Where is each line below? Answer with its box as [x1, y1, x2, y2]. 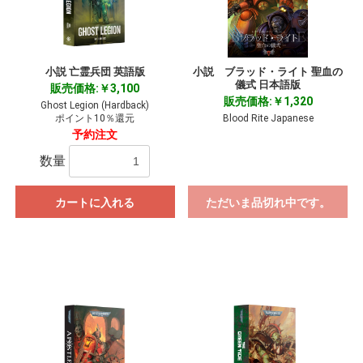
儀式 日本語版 [235, 79, 301, 92]
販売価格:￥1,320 [223, 95, 313, 109]
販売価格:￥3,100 [50, 82, 140, 96]
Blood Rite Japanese [222, 113, 314, 125]
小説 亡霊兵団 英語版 [45, 66, 145, 79]
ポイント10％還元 [55, 113, 135, 125]
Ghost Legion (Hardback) [41, 100, 150, 112]
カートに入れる [55, 196, 135, 210]
